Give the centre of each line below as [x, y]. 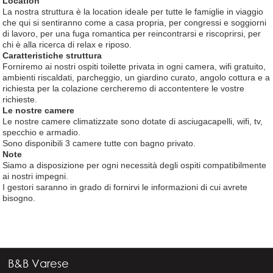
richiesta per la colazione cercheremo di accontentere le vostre [124, 88]
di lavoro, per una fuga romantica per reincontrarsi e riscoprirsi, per [132, 33]
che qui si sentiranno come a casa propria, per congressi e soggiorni [135, 22]
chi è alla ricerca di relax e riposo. [67, 44]
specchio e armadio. [42, 132]
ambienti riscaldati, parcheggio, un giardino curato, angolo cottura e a [136, 77]
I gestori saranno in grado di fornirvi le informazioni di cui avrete [125, 187]
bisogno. [19, 198]
